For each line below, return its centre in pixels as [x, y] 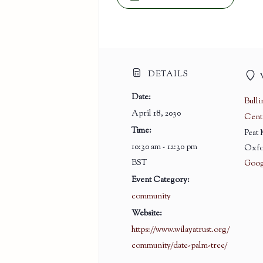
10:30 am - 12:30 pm [164, 147]
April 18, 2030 [156, 114]
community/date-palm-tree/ [179, 246]
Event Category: [160, 180]
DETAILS [167, 74]
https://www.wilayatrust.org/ [181, 230]
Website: [146, 213]
